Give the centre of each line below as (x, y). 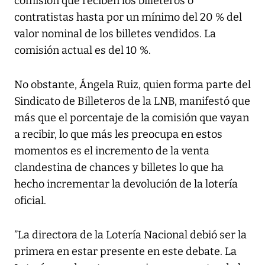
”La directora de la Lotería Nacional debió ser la (130, 235)
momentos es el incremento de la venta (112, 151)
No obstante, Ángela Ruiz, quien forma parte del (132, 84)
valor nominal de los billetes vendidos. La (115, 33)
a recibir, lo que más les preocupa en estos (118, 134)
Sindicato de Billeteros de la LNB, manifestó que (132, 101)
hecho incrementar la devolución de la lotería (126, 184)
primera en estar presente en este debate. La (125, 251)
